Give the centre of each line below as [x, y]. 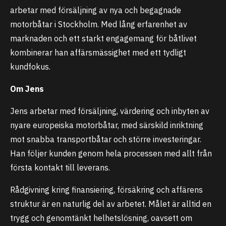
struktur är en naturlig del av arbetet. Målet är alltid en [111, 204]
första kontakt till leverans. [60, 167]
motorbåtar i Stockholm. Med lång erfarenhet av [99, 24]
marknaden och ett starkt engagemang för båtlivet [103, 38]
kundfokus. [30, 67]
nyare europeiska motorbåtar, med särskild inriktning [107, 125]
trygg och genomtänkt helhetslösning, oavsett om [101, 218]
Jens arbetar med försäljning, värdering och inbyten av [110, 111]
